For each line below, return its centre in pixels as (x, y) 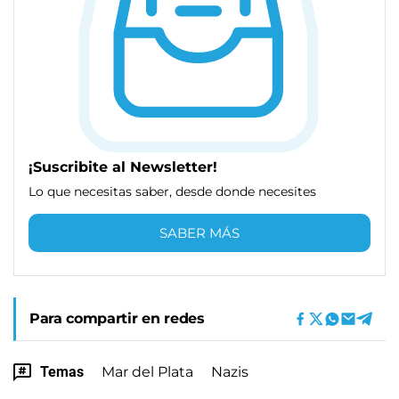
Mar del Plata (147, 371)
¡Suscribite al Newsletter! (123, 167)
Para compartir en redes (117, 318)
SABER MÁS (199, 232)
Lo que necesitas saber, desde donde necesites (172, 191)
